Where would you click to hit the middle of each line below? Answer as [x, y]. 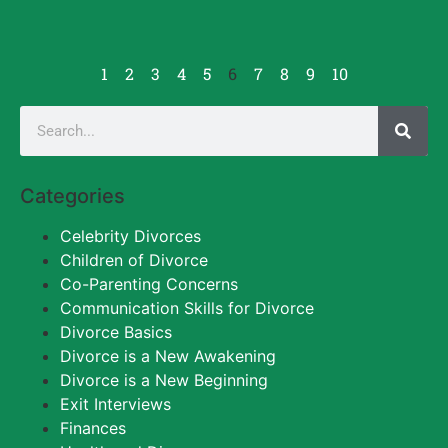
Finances [93, 428]
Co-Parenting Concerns [149, 284]
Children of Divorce [134, 260]
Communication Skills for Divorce [187, 308]
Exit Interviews [115, 404]
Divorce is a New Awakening [168, 356]
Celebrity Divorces [130, 236]
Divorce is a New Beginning [164, 380]
